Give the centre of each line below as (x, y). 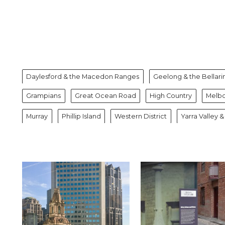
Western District (141, 116)
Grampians (44, 96)
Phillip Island (81, 116)
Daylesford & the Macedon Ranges (83, 76)
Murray (37, 116)
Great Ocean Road (105, 96)
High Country (171, 96)
